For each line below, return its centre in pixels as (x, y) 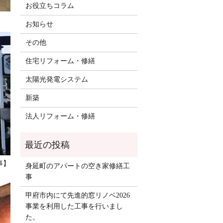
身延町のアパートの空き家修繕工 (77, 166)
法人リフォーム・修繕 (60, 116)
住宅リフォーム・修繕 (60, 61)
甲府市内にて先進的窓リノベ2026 (77, 196)
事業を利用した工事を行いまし (74, 207)
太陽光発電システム (56, 80)
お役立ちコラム (50, 6)
